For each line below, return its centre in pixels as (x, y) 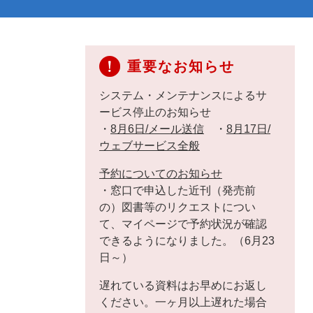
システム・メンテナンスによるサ (183, 95)
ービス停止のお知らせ (155, 112)
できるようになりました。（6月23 (187, 241)
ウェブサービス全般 (150, 146)
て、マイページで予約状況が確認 (183, 224)
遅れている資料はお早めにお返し (183, 285)
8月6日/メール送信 (157, 129)
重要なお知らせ (181, 66)
